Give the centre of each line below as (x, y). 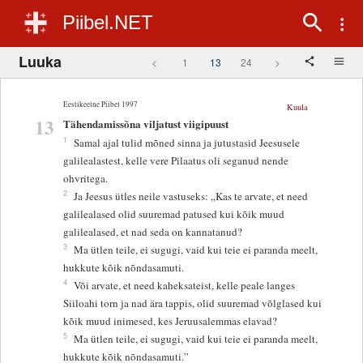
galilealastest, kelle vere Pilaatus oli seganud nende (176, 161)
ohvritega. (86, 179)
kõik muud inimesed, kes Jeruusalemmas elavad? (171, 321)
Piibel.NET (108, 22)
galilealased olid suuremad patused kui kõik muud (174, 214)
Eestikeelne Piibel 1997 (101, 104)
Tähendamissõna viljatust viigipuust (146, 124)
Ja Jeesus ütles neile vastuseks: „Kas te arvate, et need (191, 196)
